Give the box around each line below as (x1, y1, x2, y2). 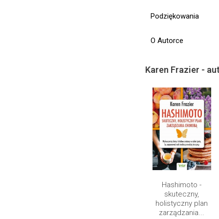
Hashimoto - (162, 180, 201, 190)
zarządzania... (159, 208, 204, 218)
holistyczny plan (155, 199, 208, 208)
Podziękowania (151, 12, 199, 21)
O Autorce (151, 36, 183, 45)
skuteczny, (164, 190, 199, 199)
